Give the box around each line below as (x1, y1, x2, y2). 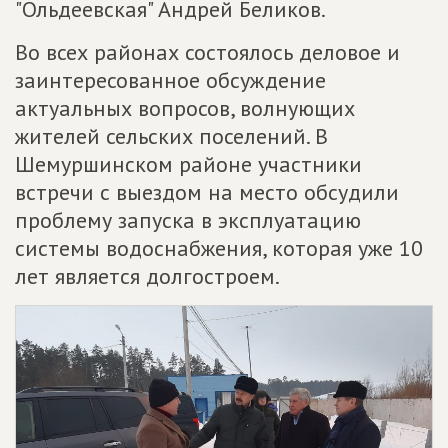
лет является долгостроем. (15, 262, 280, 290)
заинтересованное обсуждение (15, 66, 326, 94)
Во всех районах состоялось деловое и (15, 38, 400, 66)
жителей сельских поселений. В (15, 122, 328, 150)
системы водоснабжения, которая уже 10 (15, 234, 423, 262)
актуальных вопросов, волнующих (15, 94, 355, 122)
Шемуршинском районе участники (15, 150, 362, 178)
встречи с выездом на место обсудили (15, 178, 399, 206)
